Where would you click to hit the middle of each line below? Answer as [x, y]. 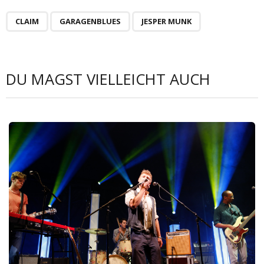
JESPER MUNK [166, 21]
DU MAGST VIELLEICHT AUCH [108, 79]
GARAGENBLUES [90, 21]
